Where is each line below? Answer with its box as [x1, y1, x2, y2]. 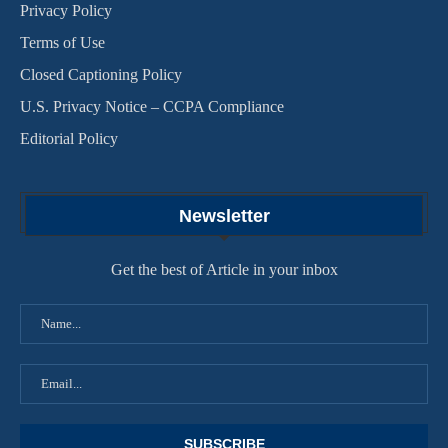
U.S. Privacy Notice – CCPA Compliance [20, 97, 284, 115]
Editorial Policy [20, 129, 118, 147]
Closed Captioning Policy [20, 65, 182, 83]
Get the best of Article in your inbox [110, 260, 338, 278]
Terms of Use [20, 33, 105, 51]
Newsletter [178, 205, 270, 226]
